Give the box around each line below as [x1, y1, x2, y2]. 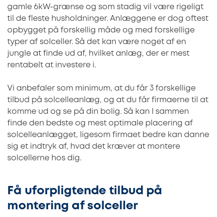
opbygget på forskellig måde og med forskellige [7, 26, 195, 34]
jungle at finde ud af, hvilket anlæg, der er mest [7, 49, 189, 57]
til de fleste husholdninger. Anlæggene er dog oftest [7, 15, 208, 22]
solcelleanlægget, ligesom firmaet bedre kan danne [7, 131, 209, 139]
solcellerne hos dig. [7, 154, 81, 162]
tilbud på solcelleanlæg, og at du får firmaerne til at [7, 96, 208, 104]
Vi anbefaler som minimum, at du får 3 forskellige [7, 84, 196, 92]
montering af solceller [7, 201, 138, 211]
